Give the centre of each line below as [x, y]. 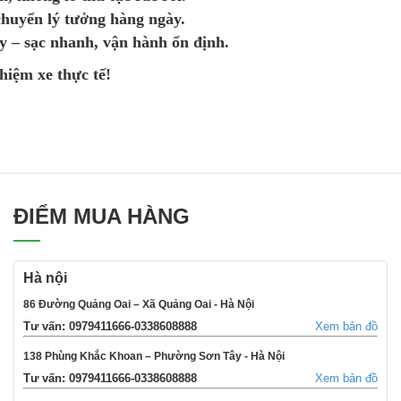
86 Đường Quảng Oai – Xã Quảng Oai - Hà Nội [139, 305]
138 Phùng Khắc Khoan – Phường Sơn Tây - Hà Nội [154, 357]
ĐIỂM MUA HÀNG [102, 217]
